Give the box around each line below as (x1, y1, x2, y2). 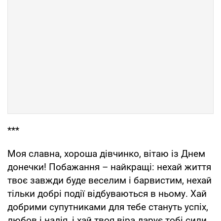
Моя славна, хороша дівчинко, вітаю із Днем (7, 147, 205, 159)
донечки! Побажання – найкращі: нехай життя (7, 161, 211, 173)
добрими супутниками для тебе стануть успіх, (7, 201, 208, 213)
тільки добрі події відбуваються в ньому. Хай (7, 187, 207, 199)
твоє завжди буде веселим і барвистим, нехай (7, 174, 212, 186)
